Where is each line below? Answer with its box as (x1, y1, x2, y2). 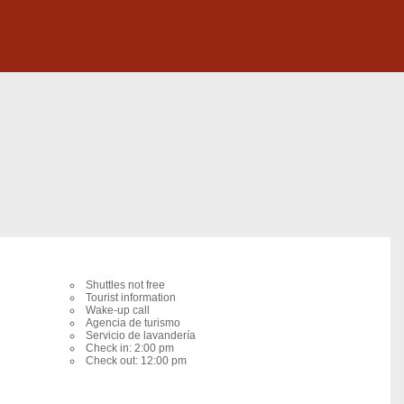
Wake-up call (86, 304, 150, 317)
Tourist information (86, 291, 176, 304)
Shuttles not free (86, 279, 165, 291)
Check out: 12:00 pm (86, 354, 187, 367)
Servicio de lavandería (86, 329, 196, 342)
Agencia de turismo (86, 317, 180, 329)
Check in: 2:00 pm (86, 342, 174, 354)
